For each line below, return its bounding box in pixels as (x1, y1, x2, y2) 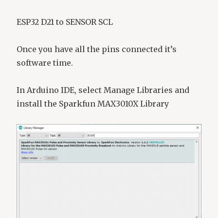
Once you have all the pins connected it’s (17, 44, 177, 54)
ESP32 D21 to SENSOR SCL (17, 17, 113, 27)
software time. (17, 57, 75, 68)
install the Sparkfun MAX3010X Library (17, 98, 169, 109)
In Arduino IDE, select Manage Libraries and (17, 85, 190, 95)
